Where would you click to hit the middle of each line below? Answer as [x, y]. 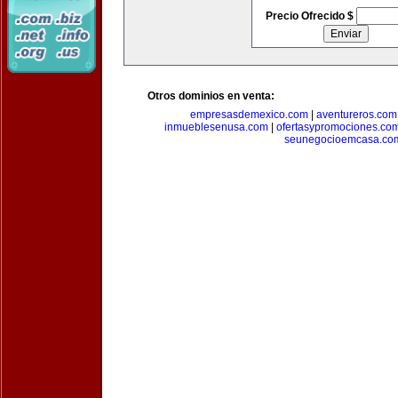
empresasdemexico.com [249, 115]
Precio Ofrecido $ [310, 16]
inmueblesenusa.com [216, 127]
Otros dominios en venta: [211, 96]
